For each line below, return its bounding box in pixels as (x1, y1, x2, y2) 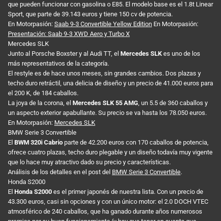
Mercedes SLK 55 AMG (73, 99, 138, 107)
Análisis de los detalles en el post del (8, 168, 112, 176)
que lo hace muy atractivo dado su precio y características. (8, 158, 171, 166)
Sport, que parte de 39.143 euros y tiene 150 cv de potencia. (8, 10, 173, 18)
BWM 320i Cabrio (14, 138, 63, 146)
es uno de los (162, 49, 200, 57)
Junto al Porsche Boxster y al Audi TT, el (8, 49, 120, 57)
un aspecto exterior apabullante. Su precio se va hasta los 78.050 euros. (8, 109, 207, 116)
